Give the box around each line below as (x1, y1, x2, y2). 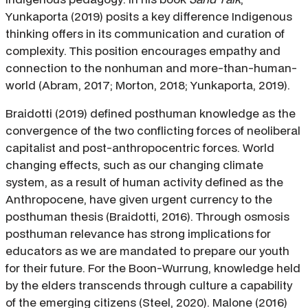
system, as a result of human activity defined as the (5, 174, 283, 190)
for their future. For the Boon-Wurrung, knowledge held (5, 260, 300, 276)
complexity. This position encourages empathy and (5, 43, 280, 59)
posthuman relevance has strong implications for (5, 225, 271, 242)
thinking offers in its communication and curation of (5, 25, 285, 42)
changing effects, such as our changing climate (5, 157, 263, 173)
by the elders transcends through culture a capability (5, 277, 292, 294)
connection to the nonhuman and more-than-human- (5, 60, 297, 76)
